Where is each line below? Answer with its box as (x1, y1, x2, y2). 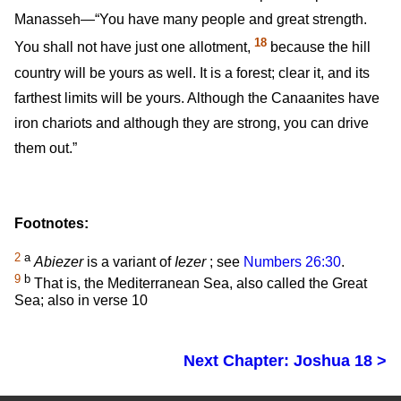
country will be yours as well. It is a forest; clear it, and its (14, 64, 370, 81)
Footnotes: (14, 215, 89, 231)
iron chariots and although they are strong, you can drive (14, 115, 369, 131)
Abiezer (34, 254, 83, 270)
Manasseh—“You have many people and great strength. (14, 12, 367, 28)
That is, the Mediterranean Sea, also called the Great (30, 276, 367, 292)
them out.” (14, 140, 77, 156)
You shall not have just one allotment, (14, 39, 254, 55)
